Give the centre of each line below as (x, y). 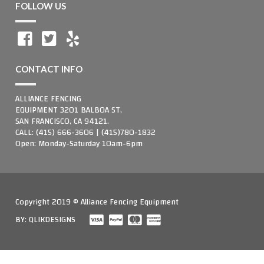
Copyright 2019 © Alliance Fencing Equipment (97, 202)
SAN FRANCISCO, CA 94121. (62, 122)
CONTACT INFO (49, 69)
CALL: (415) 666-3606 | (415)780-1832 (85, 133)
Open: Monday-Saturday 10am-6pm (79, 144)
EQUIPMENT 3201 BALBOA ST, (69, 110)
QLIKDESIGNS (52, 220)
